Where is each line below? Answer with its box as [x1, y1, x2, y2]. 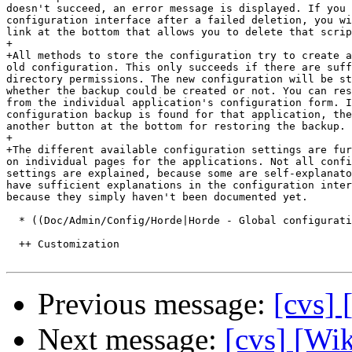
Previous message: [38, 287, 273, 321]
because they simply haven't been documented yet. [6, 191, 308, 203]
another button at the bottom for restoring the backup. [6, 120, 346, 133]
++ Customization [6, 238, 119, 251]
